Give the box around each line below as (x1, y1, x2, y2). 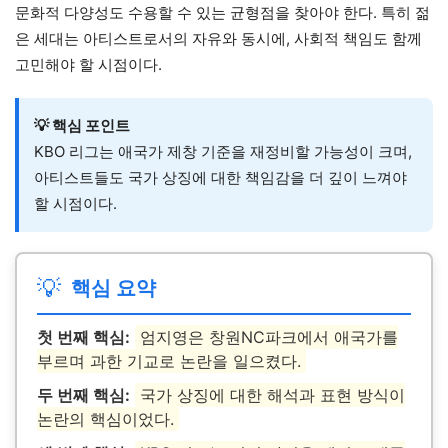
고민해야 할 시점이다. (15, 55, 162, 75)
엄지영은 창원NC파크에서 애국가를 (140, 327, 398, 348)
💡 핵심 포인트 (34, 116, 130, 136)
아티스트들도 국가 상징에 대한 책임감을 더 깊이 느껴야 (34, 168, 407, 188)
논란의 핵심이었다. (37, 409, 174, 430)
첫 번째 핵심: (37, 327, 130, 348)
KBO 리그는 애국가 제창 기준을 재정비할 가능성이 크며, (34, 142, 412, 162)
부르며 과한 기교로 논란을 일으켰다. (37, 351, 301, 372)
